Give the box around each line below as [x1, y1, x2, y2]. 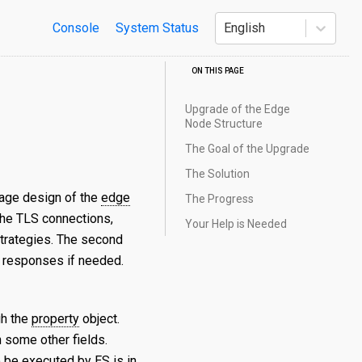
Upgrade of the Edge [185, 103, 290, 116]
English [224, 19, 265, 36]
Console [53, 19, 99, 36]
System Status [116, 19, 199, 36]
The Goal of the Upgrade [185, 142, 309, 156]
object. [79, 311, 120, 326]
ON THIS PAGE [192, 66, 244, 75]
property [32, 311, 79, 326]
